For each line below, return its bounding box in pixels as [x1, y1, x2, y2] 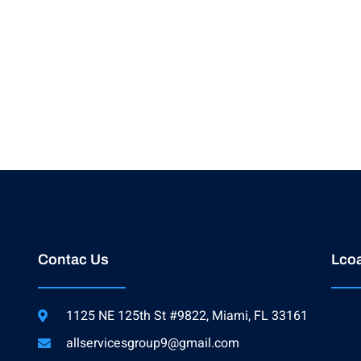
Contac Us [38, 251, 110, 268]
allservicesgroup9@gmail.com [66, 334, 240, 354]
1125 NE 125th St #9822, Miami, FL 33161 [66, 306, 309, 326]
